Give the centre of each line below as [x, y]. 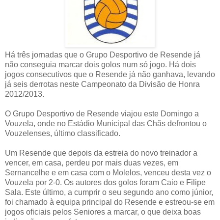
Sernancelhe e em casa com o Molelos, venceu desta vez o [108, 172]
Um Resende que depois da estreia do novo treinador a [101, 153]
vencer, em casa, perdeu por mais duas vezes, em [92, 163]
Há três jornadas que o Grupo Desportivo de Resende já [103, 55]
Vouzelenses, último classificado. [63, 133]
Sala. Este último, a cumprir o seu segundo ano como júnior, [109, 192]
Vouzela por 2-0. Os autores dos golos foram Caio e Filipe [105, 182]
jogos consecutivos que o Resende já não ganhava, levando [110, 74]
